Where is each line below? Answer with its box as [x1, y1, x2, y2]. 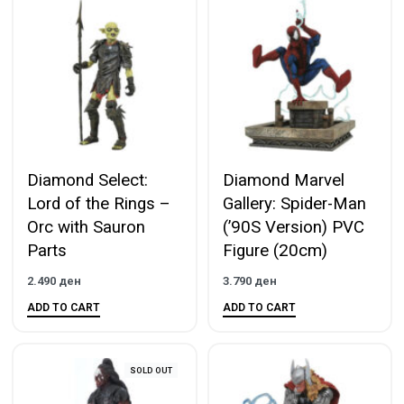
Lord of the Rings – [27, 194, 170, 215]
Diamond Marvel [222, 170, 344, 191]
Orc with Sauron [27, 217, 145, 238]
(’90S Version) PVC [222, 217, 364, 238]
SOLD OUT [129, 365, 172, 376]
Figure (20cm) [222, 241, 327, 262]
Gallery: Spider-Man [222, 194, 366, 215]
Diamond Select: [27, 170, 148, 191]
